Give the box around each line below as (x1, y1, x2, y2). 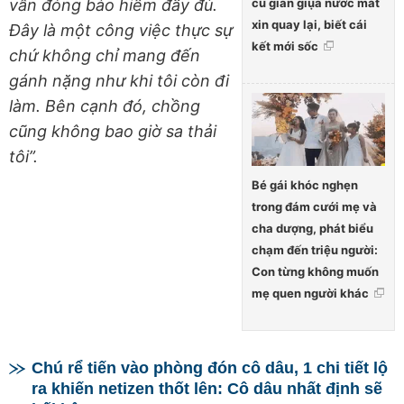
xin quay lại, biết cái (252, 16, 367, 32)
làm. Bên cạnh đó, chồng (9, 96, 200, 116)
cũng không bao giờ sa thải (9, 122, 216, 142)
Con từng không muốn (252, 263, 379, 279)
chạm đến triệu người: (252, 242, 378, 257)
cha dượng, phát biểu (252, 220, 373, 235)
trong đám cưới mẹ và (252, 198, 377, 214)
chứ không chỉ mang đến (9, 46, 200, 66)
